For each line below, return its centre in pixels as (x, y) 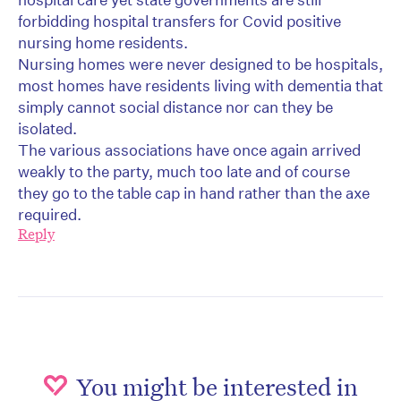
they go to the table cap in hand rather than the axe (194, 193)
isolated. (47, 129)
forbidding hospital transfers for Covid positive (179, 21)
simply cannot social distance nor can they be (175, 107)
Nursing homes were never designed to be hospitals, (200, 64)
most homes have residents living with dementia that (200, 86)
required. (50, 215)
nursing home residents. (103, 43)
